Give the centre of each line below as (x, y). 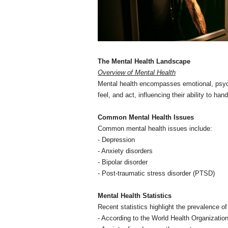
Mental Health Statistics (135, 195)
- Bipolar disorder (123, 162)
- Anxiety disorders (125, 151)
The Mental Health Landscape (144, 61)
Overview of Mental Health (137, 72)
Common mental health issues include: (155, 128)
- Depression (116, 139)
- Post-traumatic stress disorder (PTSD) (156, 173)
